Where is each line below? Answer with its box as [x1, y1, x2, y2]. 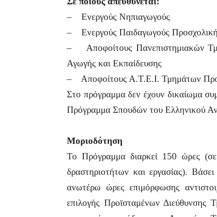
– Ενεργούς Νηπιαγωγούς [67, 12, 170, 22]
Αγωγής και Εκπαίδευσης [67, 58, 162, 68]
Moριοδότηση [67, 136, 123, 146]
